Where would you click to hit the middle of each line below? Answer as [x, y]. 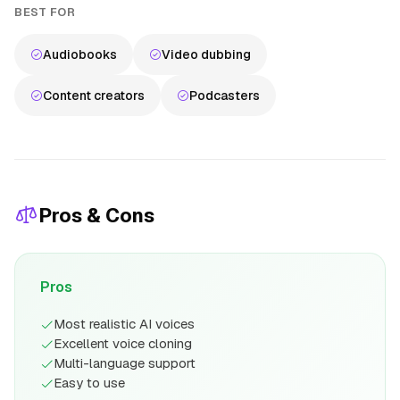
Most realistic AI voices [124, 323]
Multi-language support [125, 362]
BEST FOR [45, 12]
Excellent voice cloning [123, 343]
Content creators [94, 95]
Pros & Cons [96, 215]
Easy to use [89, 382]
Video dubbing [206, 54]
